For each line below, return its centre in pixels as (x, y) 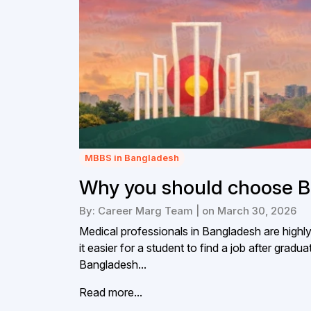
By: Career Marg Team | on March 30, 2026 (188, 210)
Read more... (111, 292)
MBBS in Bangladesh (132, 157)
